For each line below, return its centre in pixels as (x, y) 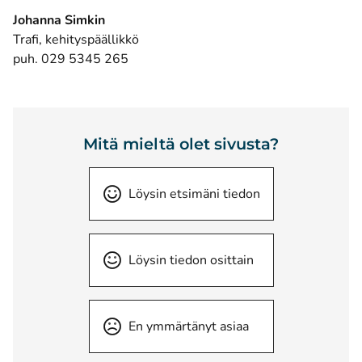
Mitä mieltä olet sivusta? (181, 144)
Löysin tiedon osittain (191, 260)
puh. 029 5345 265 (71, 59)
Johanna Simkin (59, 20)
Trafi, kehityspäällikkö (76, 40)
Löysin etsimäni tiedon (194, 194)
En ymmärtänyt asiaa (188, 326)
